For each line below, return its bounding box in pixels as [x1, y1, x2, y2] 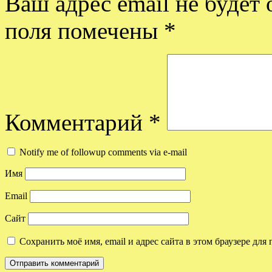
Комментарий [5, 109, 149, 135]
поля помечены [5, 17, 164, 44]
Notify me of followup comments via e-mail [19, 146, 187, 157]
